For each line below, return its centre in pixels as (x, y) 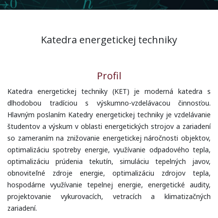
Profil (109, 76)
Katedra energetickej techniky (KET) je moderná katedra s (109, 91)
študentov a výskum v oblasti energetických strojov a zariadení (109, 127)
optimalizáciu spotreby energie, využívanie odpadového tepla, (109, 150)
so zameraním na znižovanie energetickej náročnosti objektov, (109, 138)
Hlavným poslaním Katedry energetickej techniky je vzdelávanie (109, 115)
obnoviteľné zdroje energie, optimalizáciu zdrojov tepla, (109, 173)
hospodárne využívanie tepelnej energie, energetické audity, (109, 185)
